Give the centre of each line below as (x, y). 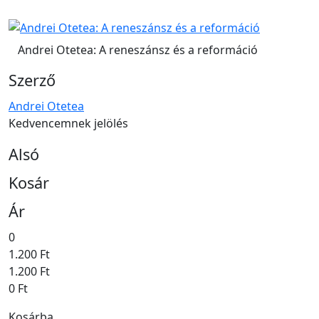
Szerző (32, 80)
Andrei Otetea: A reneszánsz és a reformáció (138, 50)
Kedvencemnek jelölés (68, 124)
